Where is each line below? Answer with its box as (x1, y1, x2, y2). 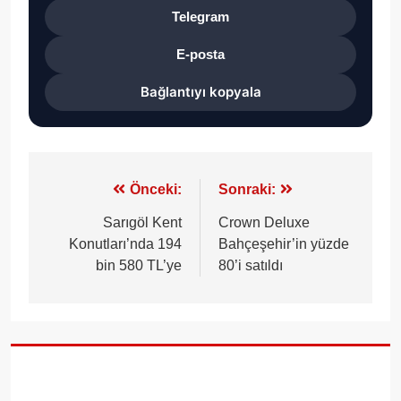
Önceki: (130, 181, 182, 197)
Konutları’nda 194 (69, 235, 182, 252)
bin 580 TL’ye (96, 257, 182, 273)
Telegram (172, 9, 229, 25)
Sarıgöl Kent (103, 214, 182, 230)
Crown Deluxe (218, 214, 310, 230)
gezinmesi (46, 213, 149, 238)
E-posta (176, 47, 225, 63)
